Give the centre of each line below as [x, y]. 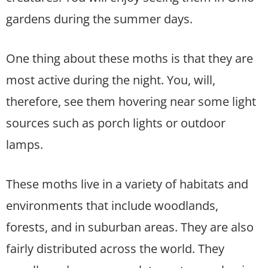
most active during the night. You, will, [111, 80]
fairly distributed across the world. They [115, 248]
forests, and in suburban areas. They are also [130, 227]
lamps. [25, 144]
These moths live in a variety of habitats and [127, 184]
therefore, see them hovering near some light [131, 101]
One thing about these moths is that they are [130, 58]
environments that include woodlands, [112, 205]
